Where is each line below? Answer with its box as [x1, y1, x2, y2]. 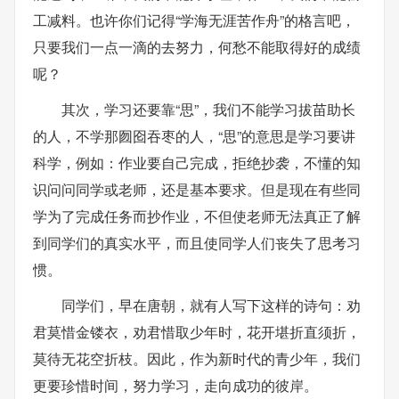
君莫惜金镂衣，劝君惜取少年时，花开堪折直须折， [33, 322, 361, 342]
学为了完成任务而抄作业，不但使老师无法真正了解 [33, 206, 361, 226]
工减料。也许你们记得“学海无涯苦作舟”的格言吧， [33, 10, 355, 30]
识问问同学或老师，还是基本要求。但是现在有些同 [33, 179, 361, 199]
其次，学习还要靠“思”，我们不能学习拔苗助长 [61, 99, 355, 119]
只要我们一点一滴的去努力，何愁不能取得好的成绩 [33, 37, 361, 57]
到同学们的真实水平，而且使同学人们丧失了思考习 [33, 232, 361, 253]
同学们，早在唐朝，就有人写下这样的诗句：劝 [61, 295, 361, 315]
